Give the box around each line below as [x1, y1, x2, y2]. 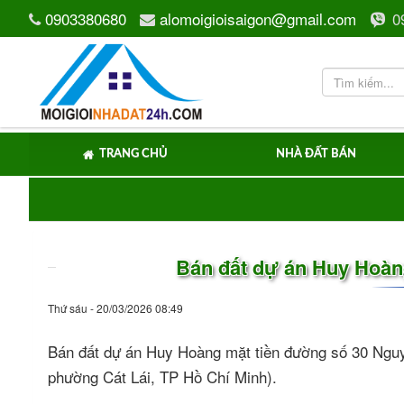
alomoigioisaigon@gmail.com [160, 6, 356, 30]
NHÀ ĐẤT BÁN [276, 148, 356, 160]
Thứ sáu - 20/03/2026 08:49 [48, 300, 183, 316]
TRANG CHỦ [99, 148, 168, 160]
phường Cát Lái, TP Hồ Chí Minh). [48, 365, 281, 388]
